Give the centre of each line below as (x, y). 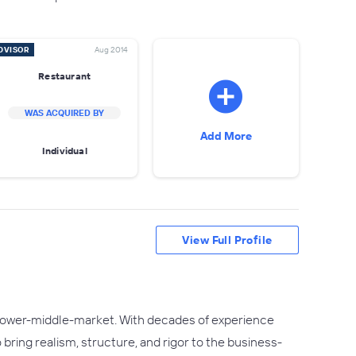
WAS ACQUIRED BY (65, 113)
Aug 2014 (111, 50)
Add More (226, 136)
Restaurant (65, 75)
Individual (64, 150)
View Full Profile (227, 240)
